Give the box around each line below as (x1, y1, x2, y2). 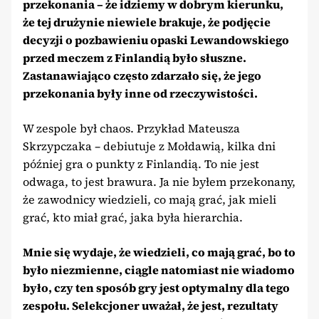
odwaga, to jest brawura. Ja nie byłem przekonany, (23, 173, 296, 189)
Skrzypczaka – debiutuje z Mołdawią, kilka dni (23, 137, 276, 154)
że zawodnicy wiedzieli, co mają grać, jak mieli (23, 191, 276, 207)
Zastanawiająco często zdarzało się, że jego (23, 67, 261, 83)
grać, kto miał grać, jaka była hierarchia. (23, 209, 243, 225)
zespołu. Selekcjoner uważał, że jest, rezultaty (23, 297, 278, 313)
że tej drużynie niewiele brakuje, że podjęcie (23, 14, 271, 30)
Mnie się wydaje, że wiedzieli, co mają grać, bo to (23, 244, 296, 260)
